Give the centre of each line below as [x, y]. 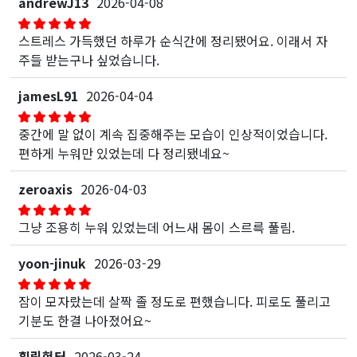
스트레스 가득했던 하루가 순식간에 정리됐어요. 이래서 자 [173, 40]
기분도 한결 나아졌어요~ [85, 320]
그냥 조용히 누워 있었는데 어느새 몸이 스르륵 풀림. [157, 227]
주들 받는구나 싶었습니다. [89, 59]
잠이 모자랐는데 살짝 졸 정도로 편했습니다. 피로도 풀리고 [175, 301]
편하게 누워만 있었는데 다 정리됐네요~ [124, 153]
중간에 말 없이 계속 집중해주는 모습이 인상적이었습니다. [173, 133]
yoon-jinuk [53, 263]
